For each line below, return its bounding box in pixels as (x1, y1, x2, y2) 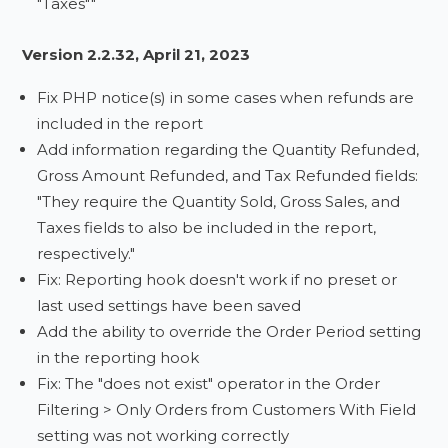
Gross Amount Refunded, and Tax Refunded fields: (37, 166, 419, 185)
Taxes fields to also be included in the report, (37, 218, 377, 237)
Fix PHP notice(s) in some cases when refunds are (37, 88, 415, 107)
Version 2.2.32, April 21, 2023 (22, 45, 251, 64)
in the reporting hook (37, 348, 200, 367)
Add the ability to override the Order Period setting (37, 322, 422, 341)
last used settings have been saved (37, 296, 302, 315)
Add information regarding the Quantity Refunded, (37, 140, 420, 159)
